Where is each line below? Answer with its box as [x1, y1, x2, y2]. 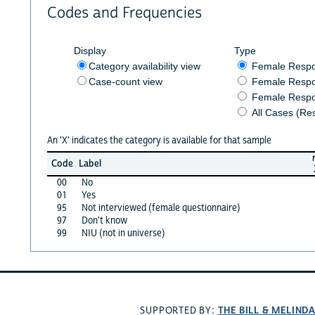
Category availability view [88, 60, 200, 72]
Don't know [81, 214, 127, 227]
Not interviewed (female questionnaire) [81, 201, 240, 214]
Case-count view [88, 75, 162, 87]
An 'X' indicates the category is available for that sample [46, 134, 271, 147]
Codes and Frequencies [46, 4, 202, 23]
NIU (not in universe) [81, 226, 165, 240]
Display [73, 44, 106, 56]
